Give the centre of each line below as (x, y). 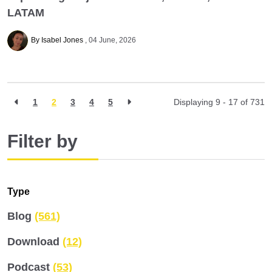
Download (35, 241)
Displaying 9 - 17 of (212, 102)
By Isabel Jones (58, 40)
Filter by (42, 141)
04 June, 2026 (112, 40)
